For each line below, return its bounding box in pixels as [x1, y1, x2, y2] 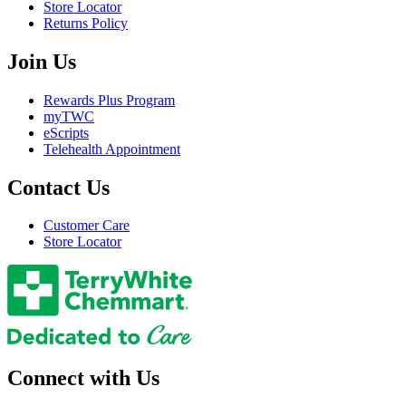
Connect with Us [7, 366, 159, 391]
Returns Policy [43, 14, 128, 31]
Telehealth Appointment [43, 140, 180, 157]
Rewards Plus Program [43, 92, 175, 108]
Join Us [7, 49, 76, 73]
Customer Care [43, 217, 130, 234]
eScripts [43, 124, 89, 140]
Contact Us [7, 175, 110, 199]
